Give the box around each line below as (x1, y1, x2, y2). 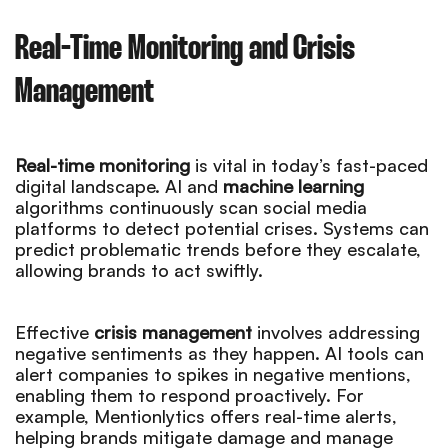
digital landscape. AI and (15, 174, 223, 197)
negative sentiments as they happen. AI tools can (15, 341, 424, 364)
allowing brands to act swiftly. (15, 258, 263, 281)
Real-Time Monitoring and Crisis (15, 32, 355, 66)
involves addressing (252, 320, 420, 343)
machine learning (223, 174, 364, 197)
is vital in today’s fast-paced (190, 153, 428, 176)
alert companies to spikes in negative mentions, (15, 362, 411, 385)
